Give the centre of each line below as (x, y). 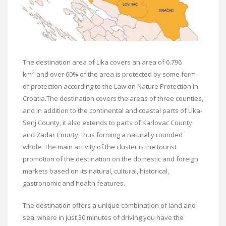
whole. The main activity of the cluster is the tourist (100, 147)
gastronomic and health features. (74, 183)
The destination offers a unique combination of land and (109, 205)
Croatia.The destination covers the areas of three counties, (113, 98)
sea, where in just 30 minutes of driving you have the (103, 217)
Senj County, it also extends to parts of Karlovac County (107, 122)
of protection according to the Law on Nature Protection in (110, 86)
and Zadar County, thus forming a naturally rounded (103, 134)
